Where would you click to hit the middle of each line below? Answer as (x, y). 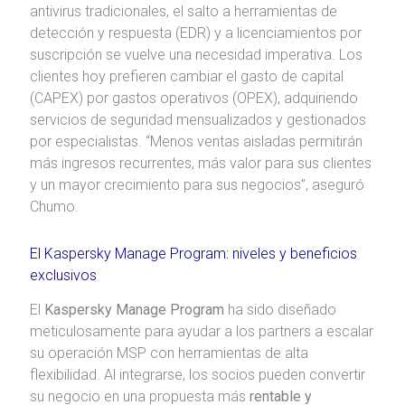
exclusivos (63, 275)
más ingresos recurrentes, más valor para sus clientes (200, 163)
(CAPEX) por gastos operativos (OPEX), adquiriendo (193, 98)
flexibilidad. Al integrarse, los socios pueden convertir (197, 375)
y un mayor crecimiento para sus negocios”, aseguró (197, 184)
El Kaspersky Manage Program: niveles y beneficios (193, 253)
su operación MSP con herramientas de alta (169, 353)
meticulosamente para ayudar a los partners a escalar (201, 332)
